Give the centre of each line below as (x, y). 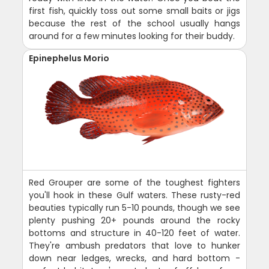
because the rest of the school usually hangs (134, 23)
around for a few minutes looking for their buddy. (132, 36)
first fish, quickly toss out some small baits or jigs (134, 11)
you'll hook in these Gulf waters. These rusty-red (134, 195)
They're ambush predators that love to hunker (134, 245)
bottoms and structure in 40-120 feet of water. (134, 233)
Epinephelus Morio (69, 58)
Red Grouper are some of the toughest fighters (134, 182)
